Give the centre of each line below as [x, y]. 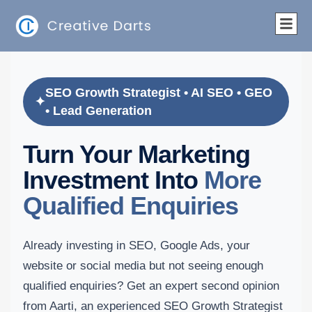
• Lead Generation [99, 111]
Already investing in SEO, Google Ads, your [136, 246]
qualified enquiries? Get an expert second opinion [151, 286]
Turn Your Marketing [136, 155]
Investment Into [114, 180]
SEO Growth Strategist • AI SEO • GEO [159, 93]
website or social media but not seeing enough [143, 266]
